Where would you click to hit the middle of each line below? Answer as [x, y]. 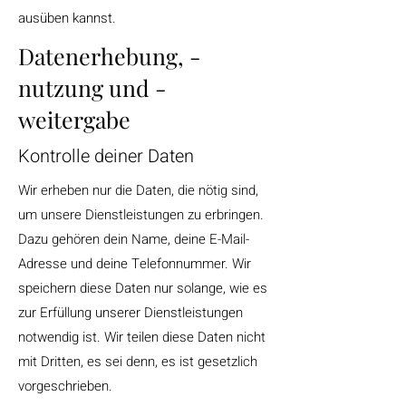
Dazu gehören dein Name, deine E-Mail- [134, 239]
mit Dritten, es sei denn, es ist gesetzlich [138, 362]
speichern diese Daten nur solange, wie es [143, 288]
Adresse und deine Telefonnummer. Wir [135, 264]
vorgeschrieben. [65, 386]
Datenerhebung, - [109, 56]
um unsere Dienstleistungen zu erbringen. [141, 215]
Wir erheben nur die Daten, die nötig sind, [138, 190]
